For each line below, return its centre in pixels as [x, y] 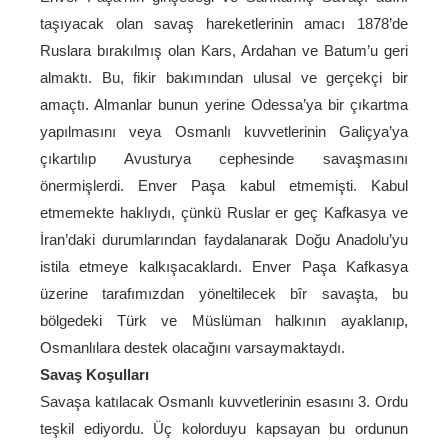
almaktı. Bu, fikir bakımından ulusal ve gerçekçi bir [224, 77]
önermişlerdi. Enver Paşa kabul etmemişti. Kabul [224, 185]
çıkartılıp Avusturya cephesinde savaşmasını [224, 158]
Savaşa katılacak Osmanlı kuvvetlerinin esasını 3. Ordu [224, 401]
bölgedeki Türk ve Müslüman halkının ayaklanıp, [224, 320]
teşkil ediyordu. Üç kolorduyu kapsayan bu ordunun [224, 428]
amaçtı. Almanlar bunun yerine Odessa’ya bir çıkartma [224, 104]
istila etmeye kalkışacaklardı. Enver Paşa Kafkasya [224, 266]
